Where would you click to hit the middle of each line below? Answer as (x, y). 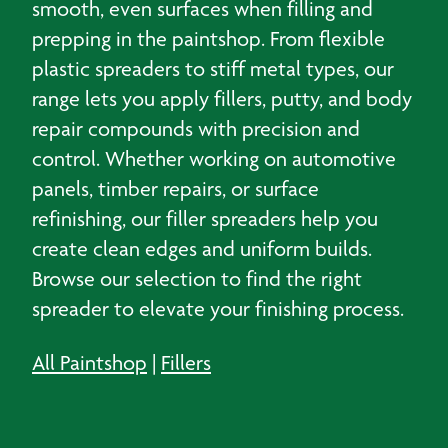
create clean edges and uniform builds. (202, 248)
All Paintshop (89, 362)
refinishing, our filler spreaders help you (205, 218)
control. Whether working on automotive (214, 158)
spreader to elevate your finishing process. (218, 308)
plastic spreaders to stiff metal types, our (213, 68)
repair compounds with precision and (196, 128)
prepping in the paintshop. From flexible (208, 38)
